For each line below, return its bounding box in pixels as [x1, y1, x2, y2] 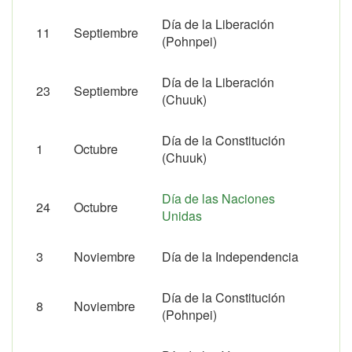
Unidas [162, 207, 202, 225]
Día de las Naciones [162, 189, 275, 207]
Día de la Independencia [162, 247, 299, 266]
